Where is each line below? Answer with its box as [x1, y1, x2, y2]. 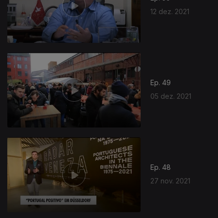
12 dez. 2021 [150, 7, 190, 16]
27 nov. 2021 [150, 176, 191, 185]
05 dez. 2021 [150, 91, 192, 100]
